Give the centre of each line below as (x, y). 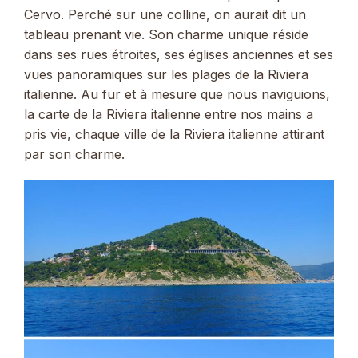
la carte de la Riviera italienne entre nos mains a (169, 114)
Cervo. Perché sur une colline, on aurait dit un (165, 14)
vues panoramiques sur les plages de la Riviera (166, 74)
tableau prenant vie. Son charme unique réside (166, 34)
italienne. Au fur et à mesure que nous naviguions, (177, 94)
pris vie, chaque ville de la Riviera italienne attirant (174, 134)
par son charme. (74, 154)
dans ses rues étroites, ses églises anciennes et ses (179, 54)
